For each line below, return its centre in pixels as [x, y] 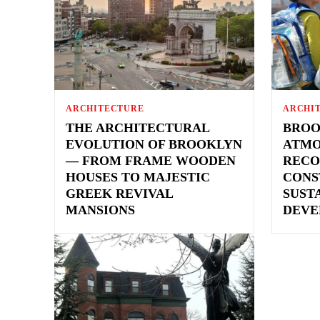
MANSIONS [100, 210]
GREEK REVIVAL [120, 193]
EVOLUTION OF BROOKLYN [154, 144]
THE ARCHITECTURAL [138, 127]
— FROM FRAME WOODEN [151, 160]
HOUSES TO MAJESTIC [138, 177]
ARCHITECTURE [105, 108]
